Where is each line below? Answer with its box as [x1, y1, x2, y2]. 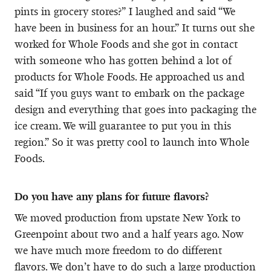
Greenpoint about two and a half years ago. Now [15, 227, 244, 241]
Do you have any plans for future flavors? [15, 189, 209, 203]
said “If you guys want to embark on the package [15, 86, 244, 100]
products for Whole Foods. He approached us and [15, 70, 244, 83]
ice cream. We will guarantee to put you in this [15, 119, 231, 132]
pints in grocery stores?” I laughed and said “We [15, 4, 235, 18]
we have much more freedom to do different [15, 243, 222, 257]
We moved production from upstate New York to [15, 211, 241, 224]
